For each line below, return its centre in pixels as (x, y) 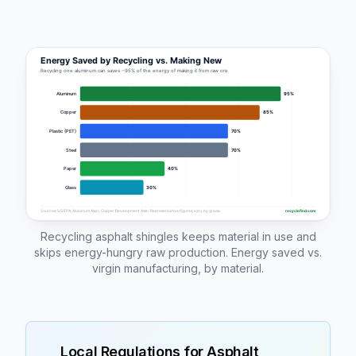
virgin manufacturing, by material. (178, 268)
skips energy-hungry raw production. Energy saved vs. (178, 252)
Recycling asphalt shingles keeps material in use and (178, 236)
